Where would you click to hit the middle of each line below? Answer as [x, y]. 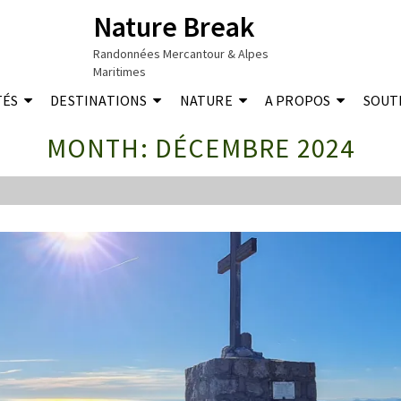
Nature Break [175, 27]
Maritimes [120, 72]
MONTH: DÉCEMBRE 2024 [200, 148]
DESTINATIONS [99, 100]
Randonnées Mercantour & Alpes [181, 54]
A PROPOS [298, 100]
